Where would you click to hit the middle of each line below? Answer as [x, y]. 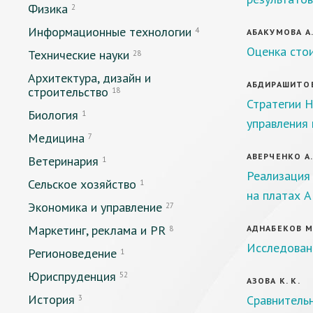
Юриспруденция [72, 276]
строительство [68, 92]
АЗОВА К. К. [273, 281]
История [51, 299]
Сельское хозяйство [82, 184]
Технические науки [79, 55]
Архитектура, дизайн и [89, 78]
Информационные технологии [110, 32]
